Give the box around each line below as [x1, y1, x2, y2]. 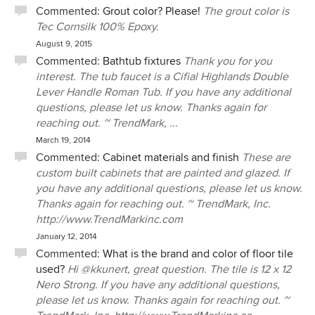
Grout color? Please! [103, 4, 200, 18]
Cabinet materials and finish [103, 150, 239, 165]
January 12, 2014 [36, 231, 97, 242]
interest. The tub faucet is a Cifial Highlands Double [36, 70, 288, 84]
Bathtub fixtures [103, 54, 181, 68]
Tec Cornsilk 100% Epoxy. [36, 20, 159, 34]
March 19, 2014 [36, 135, 91, 146]
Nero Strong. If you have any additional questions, [36, 278, 280, 292]
